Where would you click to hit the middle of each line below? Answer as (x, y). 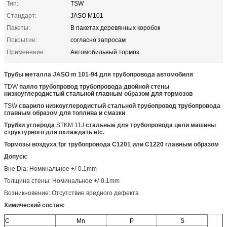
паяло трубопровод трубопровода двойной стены (94, 86)
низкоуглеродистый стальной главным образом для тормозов (98, 93)
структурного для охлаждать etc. (54, 132)
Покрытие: (22, 40)
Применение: (26, 52)
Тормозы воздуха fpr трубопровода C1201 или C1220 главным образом (111, 144)
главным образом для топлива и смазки (65, 113)
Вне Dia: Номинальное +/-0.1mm (50, 168)
